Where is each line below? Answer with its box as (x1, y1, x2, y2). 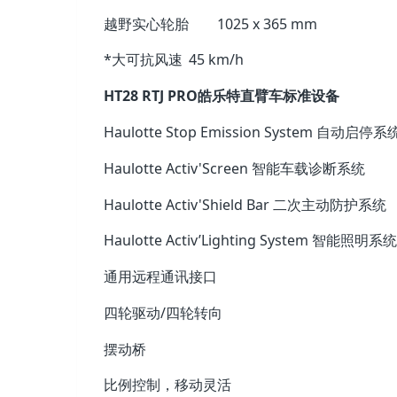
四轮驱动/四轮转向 (104, 302, 222, 323)
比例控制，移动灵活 (104, 375, 231, 395)
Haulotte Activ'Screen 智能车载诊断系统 (104, 158, 365, 178)
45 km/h (189, 50, 244, 70)
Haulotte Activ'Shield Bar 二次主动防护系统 (104, 194, 386, 214)
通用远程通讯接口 (104, 267, 217, 287)
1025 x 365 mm (217, 13, 317, 34)
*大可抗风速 (104, 50, 183, 70)
